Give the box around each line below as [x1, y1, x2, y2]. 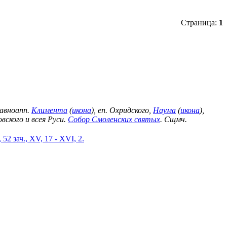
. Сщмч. [160, 115, 187, 124]
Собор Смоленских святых [68, 115, 160, 124]
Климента [31, 105, 67, 115]
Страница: [181, 18, 219, 27]
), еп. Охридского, [91, 105, 153, 115]
